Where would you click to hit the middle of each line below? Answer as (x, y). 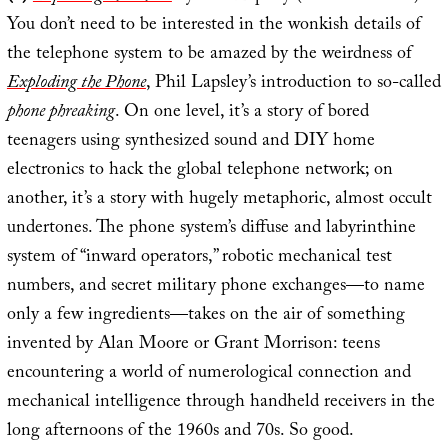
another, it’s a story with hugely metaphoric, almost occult (219, 200)
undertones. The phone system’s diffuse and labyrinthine (211, 229)
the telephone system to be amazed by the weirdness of (209, 55)
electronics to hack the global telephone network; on (199, 171)
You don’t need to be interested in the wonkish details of (213, 26)
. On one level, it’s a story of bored (241, 113)
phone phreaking (60, 113)
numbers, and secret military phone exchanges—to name (215, 287)
